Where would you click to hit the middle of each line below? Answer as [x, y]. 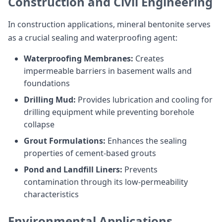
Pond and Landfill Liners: [73, 169]
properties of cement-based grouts [90, 153]
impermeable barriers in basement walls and [108, 71]
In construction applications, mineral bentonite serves [109, 24]
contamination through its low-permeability [106, 182]
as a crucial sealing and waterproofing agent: [93, 38]
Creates [149, 58]
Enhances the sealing [146, 141]
